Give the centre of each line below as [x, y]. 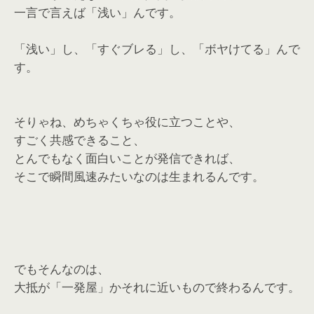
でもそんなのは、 [62, 269]
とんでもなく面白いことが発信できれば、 [127, 158]
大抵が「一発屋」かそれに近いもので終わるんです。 [157, 287]
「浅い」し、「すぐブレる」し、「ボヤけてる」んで [157, 49]
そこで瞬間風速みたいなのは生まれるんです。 [139, 176]
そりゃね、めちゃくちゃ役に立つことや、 [127, 122]
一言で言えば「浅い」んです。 [97, 12]
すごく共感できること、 [80, 140]
